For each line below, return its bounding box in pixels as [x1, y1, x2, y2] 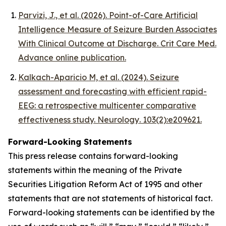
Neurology [97, 114, 139, 125]
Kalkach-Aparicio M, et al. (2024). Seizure [18, 72, 179, 82]
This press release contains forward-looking [8, 150, 178, 161]
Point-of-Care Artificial [107, 10, 198, 21]
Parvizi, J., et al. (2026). [18, 10, 107, 21]
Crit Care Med [160, 38, 215, 49]
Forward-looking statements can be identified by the [8, 207, 215, 217]
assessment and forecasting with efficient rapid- [18, 86, 207, 96]
